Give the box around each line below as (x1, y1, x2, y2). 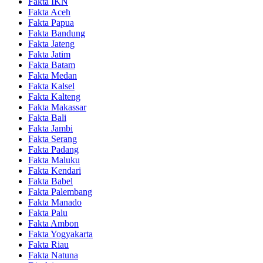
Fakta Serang (28, 133, 77, 144)
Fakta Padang (28, 144, 79, 154)
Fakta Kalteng (28, 91, 80, 102)
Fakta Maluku (28, 154, 80, 165)
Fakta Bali (28, 112, 66, 123)
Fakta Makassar (28, 102, 86, 112)
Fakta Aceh (28, 6, 70, 17)
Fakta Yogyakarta (28, 228, 93, 239)
